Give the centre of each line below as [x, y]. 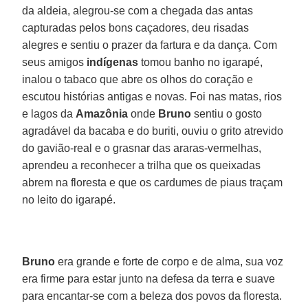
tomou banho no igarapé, [201, 62]
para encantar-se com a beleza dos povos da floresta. [152, 296]
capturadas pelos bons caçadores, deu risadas [136, 27]
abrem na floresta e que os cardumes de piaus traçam [153, 182]
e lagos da [49, 113]
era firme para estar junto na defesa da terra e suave [149, 278]
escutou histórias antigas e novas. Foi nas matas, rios [152, 96]
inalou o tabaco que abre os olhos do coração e [138, 79]
